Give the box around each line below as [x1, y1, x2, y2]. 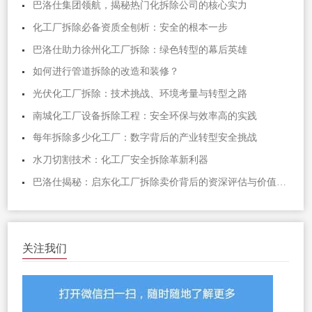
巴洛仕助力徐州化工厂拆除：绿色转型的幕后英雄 [33, 44, 248, 55]
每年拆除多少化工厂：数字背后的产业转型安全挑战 [33, 132, 258, 143]
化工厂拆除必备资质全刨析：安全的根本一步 [33, 22, 228, 33]
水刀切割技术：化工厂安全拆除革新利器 [33, 154, 209, 165]
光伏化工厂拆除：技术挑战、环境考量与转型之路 [33, 88, 248, 99]
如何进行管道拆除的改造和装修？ [33, 66, 180, 77]
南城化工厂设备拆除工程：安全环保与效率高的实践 [33, 110, 258, 121]
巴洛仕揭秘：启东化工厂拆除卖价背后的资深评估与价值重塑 [276, 176, 287, 187]
